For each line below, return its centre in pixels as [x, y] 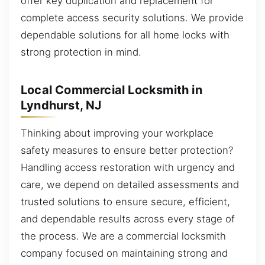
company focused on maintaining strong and [124, 253]
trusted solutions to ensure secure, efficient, [125, 202]
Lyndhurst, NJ [61, 105]
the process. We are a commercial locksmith [123, 236]
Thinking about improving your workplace [117, 133]
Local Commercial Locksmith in [112, 90]
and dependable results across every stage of [128, 219]
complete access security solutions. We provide [132, 18]
